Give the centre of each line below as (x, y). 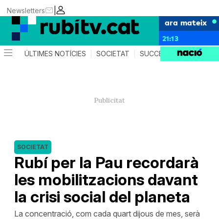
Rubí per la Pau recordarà (106, 163)
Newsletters (26, 10)
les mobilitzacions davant (106, 180)
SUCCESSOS (161, 54)
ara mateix (186, 22)
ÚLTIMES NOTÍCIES (55, 54)
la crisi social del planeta (102, 197)
